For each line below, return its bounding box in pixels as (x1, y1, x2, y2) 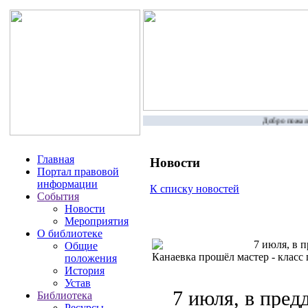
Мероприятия (65, 215, 129, 227)
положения (65, 252, 117, 264)
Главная (37, 153, 74, 165)
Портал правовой (37, 166, 119, 177)
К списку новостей (150, 183, 239, 195)
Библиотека (37, 289, 92, 301)
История (65, 265, 104, 276)
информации (37, 178, 98, 190)
